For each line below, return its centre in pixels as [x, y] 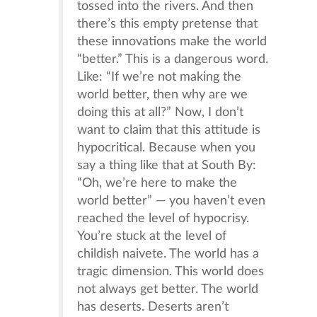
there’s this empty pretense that [168, 24]
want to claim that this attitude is [169, 130]
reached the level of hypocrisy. [163, 218]
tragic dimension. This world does [171, 271]
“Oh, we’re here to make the [157, 183]
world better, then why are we [163, 94]
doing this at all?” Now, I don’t [161, 112]
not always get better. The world [168, 289]
